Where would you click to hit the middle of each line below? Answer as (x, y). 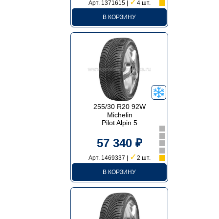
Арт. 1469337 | (109, 158)
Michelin (120, 115)
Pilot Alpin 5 (120, 123)
